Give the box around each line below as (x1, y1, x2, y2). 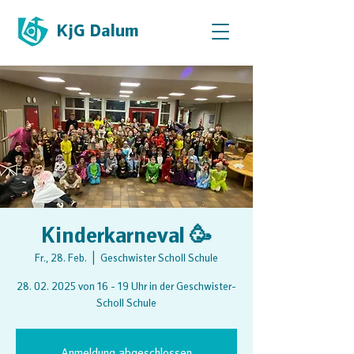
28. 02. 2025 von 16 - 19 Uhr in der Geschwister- (17, 282, 236, 293)
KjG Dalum (56, 24, 139, 42)
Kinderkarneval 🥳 (41, 227, 212, 249)
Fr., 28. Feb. (35, 254, 87, 265)
